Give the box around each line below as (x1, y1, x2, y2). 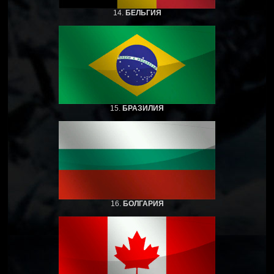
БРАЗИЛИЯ (122, 103, 164, 113)
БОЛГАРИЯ (122, 199, 164, 208)
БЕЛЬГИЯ (125, 8, 161, 17)
